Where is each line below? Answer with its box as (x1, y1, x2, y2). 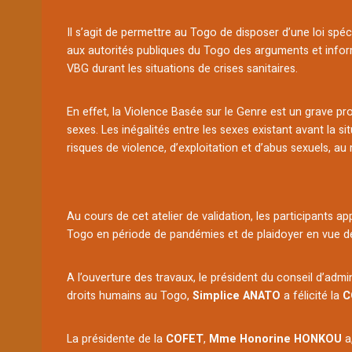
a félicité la (280, 288, 343, 305)
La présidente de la (67, 331, 167, 348)
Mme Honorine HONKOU (209, 331, 346, 348)
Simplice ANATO (192, 288, 281, 305)
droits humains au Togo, (67, 288, 193, 305)
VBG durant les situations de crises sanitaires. (67, 60, 299, 78)
